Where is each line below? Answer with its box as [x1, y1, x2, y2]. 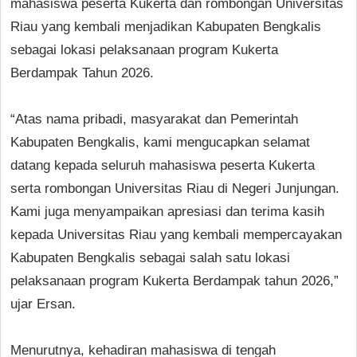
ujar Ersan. [10, 296, 76, 312]
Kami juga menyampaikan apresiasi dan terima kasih [10, 203, 324, 219]
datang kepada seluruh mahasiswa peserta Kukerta [10, 157, 315, 173]
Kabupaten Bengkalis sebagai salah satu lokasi [10, 249, 290, 265]
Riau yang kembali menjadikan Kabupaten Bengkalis [10, 18, 321, 34]
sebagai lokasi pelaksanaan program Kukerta [10, 41, 278, 57]
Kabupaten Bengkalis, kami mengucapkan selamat [10, 134, 310, 150]
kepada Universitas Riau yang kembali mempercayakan [10, 226, 342, 242]
